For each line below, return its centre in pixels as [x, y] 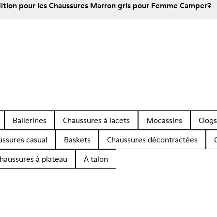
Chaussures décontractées [152, 139]
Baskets [77, 139]
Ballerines [30, 120]
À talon [96, 159]
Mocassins [164, 120]
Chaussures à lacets [96, 120]
